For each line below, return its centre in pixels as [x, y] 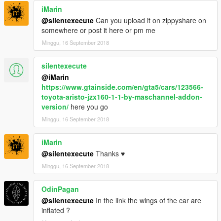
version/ [55, 107]
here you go [88, 107]
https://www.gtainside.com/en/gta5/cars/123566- [122, 87]
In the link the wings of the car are [147, 201]
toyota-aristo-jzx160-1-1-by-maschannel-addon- [122, 97]
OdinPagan [60, 189]
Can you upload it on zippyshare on [150, 20]
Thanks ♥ [109, 154]
